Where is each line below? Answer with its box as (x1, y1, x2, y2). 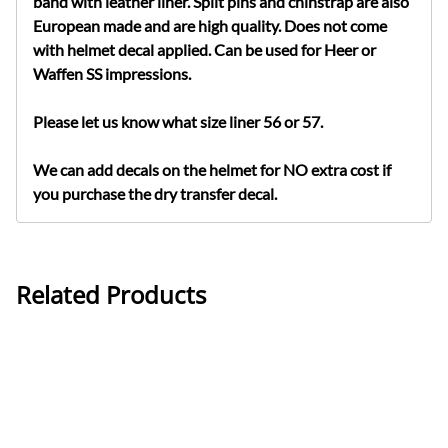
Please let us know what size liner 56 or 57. (33, 111, 323, 131)
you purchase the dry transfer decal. (33, 183, 277, 203)
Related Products (16, 278, 206, 312)
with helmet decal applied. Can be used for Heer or (33, 39, 376, 59)
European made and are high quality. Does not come (33, 15, 387, 35)
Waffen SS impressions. (33, 63, 191, 83)
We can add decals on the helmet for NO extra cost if (33, 159, 391, 179)
